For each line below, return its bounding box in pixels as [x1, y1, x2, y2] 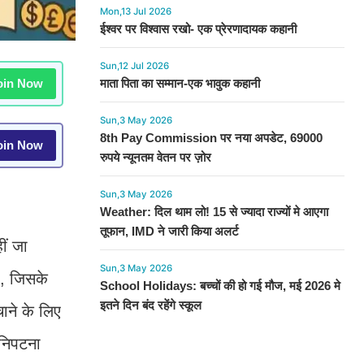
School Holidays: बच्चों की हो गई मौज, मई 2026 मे [99, 279, 340, 292]
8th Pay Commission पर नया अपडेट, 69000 [99, 131, 323, 145]
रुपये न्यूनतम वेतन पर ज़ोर [99, 150, 211, 164]
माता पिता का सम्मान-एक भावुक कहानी [99, 76, 260, 90]
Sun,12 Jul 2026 [99, 60, 169, 71]
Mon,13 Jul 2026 [99, 6, 171, 17]
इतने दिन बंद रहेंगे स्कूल [99, 298, 201, 312]
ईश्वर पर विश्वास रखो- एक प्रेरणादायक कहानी [99, 22, 297, 36]
